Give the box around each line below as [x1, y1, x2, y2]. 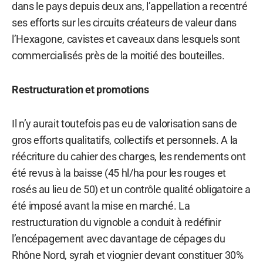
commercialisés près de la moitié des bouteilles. [12, 49, 225, 62]
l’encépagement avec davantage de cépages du [12, 232, 225, 245]
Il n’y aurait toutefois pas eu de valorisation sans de [12, 117, 237, 130]
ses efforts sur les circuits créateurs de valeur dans [12, 16, 237, 29]
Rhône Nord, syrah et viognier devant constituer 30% [12, 248, 244, 261]
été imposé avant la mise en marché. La [12, 199, 190, 212]
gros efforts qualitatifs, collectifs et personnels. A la [12, 133, 238, 146]
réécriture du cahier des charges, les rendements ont [12, 150, 246, 163]
